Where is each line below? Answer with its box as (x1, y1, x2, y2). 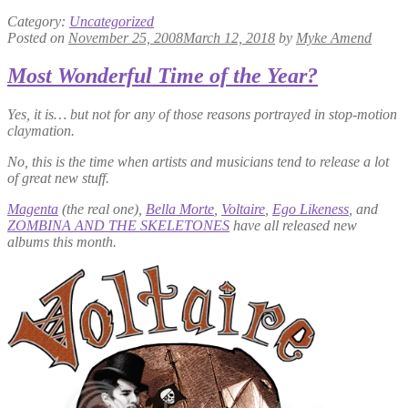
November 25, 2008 (68, 29, 183, 46)
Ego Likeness (272, 201, 349, 218)
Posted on (7, 29, 68, 46)
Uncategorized (69, 13, 154, 29)
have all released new (229, 218, 357, 234)
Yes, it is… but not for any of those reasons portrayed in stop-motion (7, 107, 397, 123)
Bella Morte (146, 201, 214, 218)
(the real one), (58, 201, 146, 218)
